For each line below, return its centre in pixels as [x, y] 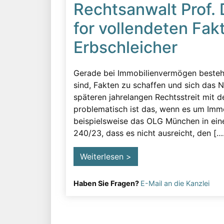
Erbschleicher [125, 47]
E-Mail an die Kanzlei [175, 183]
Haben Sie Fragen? [107, 183]
